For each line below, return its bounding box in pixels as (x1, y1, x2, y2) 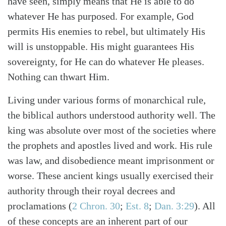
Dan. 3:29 (154, 200, 194, 212)
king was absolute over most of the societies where (8, 125, 216, 136)
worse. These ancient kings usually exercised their (8, 170, 213, 182)
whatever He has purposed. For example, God (8, 11, 194, 22)
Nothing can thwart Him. (8, 71, 109, 83)
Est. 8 (126, 200, 149, 212)
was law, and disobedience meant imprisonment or (8, 155, 214, 166)
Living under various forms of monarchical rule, (8, 94, 206, 106)
